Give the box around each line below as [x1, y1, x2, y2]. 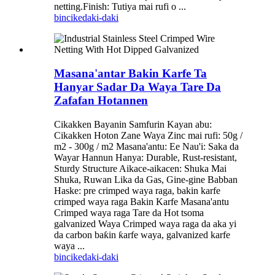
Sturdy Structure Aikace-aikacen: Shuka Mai [54, 163, 227, 174]
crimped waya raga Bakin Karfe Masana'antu [54, 196, 229, 207]
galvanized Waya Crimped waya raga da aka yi [54, 218, 236, 229]
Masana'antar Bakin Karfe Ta [54, 66, 207, 80]
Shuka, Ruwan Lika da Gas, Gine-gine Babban [54, 174, 238, 185]
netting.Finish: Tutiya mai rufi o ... [54, 1, 186, 12]
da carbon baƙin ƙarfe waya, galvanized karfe [54, 229, 230, 240]
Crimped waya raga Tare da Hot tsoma [54, 207, 204, 218]
